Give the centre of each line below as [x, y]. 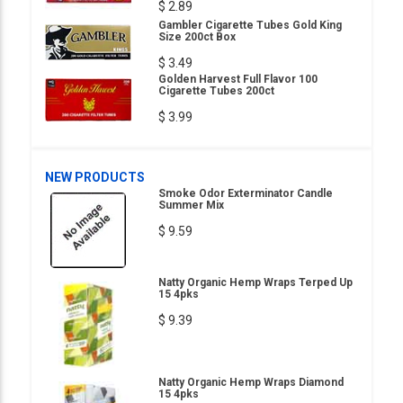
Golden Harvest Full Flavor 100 [238, 79]
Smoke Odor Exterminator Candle [246, 193]
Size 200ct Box [197, 37]
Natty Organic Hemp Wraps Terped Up [255, 282]
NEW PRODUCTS [95, 177]
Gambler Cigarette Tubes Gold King [250, 25]
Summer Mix [191, 205]
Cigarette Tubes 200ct [216, 91]
